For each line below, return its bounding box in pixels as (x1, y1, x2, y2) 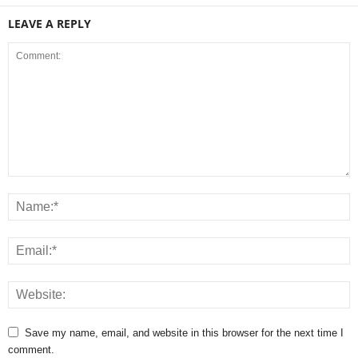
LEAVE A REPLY (8, 16, 91, 32)
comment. (8, 344, 54, 356)
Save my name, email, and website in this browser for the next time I (25, 327, 344, 340)
